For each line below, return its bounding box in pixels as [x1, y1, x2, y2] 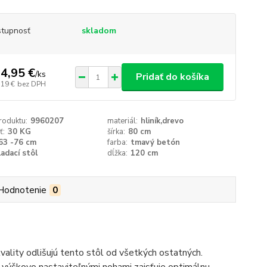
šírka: [107, 126, 126, 137]
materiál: [107, 116, 138, 126]
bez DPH [17, 79, 46, 89]
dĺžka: [107, 148, 128, 159]
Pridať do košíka [135, 70, 209, 83]
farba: [107, 137, 128, 148]
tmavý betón [131, 137, 181, 148]
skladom [81, 25, 116, 36]
